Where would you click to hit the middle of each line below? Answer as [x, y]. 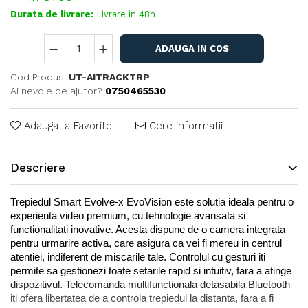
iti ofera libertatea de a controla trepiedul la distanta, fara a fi [142, 298]
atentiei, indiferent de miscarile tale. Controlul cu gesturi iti [138, 257]
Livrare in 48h [124, 14]
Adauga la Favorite [66, 126]
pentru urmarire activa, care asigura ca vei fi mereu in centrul [146, 243]
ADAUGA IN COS [192, 48]
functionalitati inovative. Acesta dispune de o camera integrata [148, 230]
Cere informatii [184, 126]
